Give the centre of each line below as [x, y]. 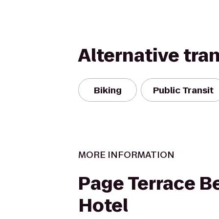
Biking [108, 90]
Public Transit [183, 90]
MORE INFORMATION [126, 155]
